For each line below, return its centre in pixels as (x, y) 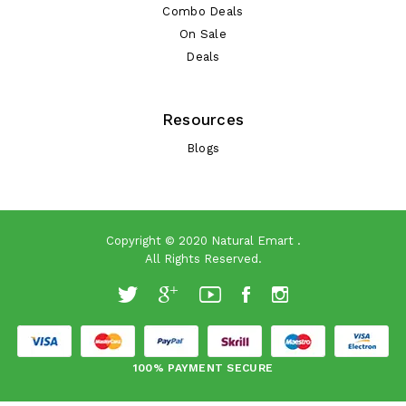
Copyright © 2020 (158, 240)
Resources (203, 119)
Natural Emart (252, 240)
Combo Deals (203, 11)
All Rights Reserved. (203, 258)
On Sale (203, 34)
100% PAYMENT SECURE (203, 367)
